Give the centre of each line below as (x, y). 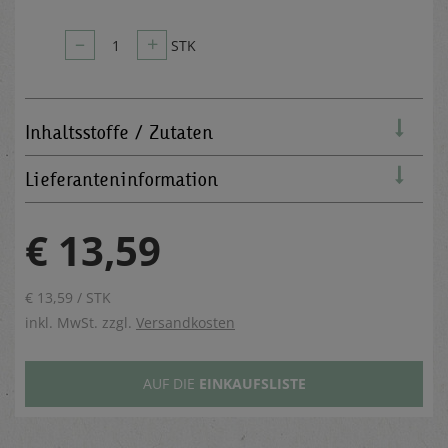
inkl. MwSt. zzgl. (80, 322)
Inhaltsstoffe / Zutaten (119, 131)
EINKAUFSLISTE (252, 383)
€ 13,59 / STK (68, 297)
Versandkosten (185, 322)
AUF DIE (170, 383)
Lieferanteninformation (121, 178)
